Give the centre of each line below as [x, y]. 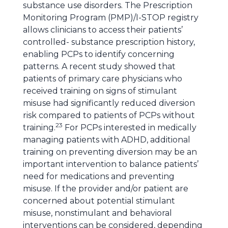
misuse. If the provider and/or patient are [106, 189]
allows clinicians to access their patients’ [103, 30]
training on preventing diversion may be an [110, 152]
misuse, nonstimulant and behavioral [97, 213]
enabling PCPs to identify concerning [99, 54]
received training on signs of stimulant [100, 91]
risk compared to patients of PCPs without [109, 115]
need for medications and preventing [99, 176]
